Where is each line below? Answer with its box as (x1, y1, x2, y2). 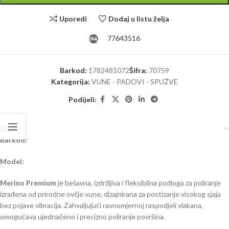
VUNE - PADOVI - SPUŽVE (91, 77, 178, 86)
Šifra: (129, 66, 149, 75)
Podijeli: (68, 95, 97, 104)
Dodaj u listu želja (108, 14, 170, 23)
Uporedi (59, 14, 87, 23)
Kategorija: (51, 77, 90, 86)
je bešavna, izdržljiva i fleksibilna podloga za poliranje (56, 178, 221, 187)
